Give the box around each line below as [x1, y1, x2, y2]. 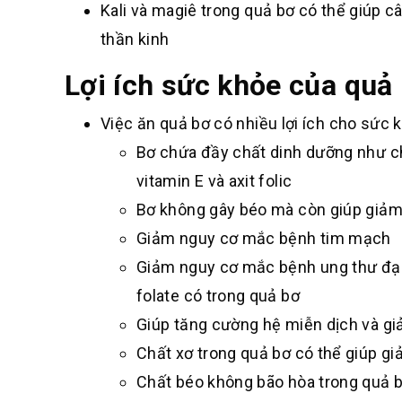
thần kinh [100, 30, 170, 48]
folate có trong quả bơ [136, 286, 300, 305]
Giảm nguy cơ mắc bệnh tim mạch [136, 229, 391, 248]
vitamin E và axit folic [136, 171, 293, 190]
